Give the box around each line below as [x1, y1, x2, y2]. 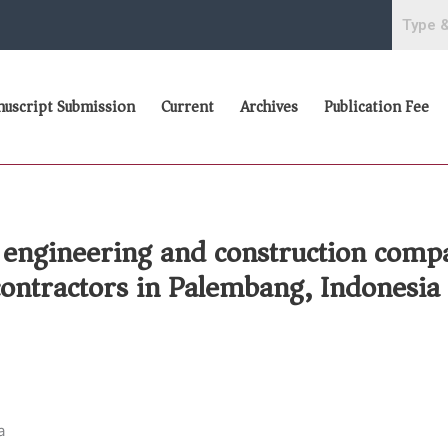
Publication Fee [324, 93, 429, 122]
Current [161, 93, 214, 122]
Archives [240, 93, 298, 122]
